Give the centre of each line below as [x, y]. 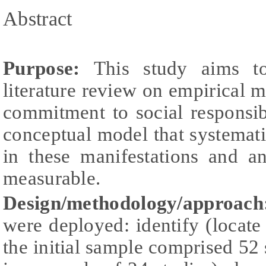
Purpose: [48, 68]
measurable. [52, 178]
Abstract [38, 18]
